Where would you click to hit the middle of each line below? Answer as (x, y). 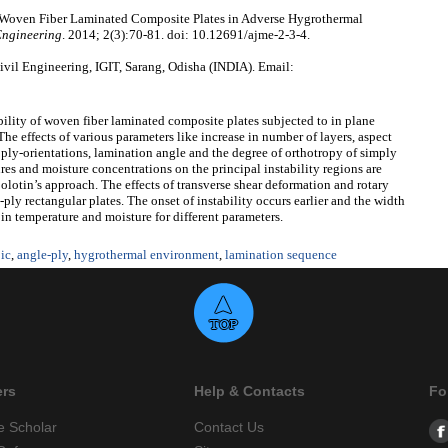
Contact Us (229, 427)
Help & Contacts (249, 391)
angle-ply (42, 255)
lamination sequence (281, 255)
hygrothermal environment (146, 255)
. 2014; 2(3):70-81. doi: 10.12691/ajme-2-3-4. (186, 35)
